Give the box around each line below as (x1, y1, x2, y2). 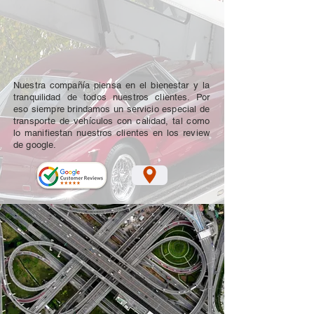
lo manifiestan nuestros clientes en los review (13, 127, 210, 138)
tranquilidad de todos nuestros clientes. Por (13, 91, 210, 102)
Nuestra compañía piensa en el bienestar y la (13, 79, 210, 90)
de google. (13, 139, 57, 150)
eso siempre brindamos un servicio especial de (13, 103, 210, 114)
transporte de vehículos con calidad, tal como (13, 115, 210, 126)
